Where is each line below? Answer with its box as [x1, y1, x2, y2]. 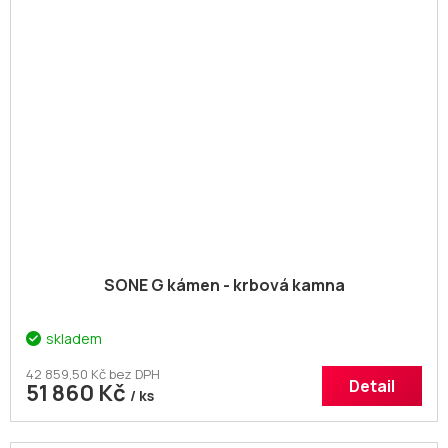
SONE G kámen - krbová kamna [103, 274, 345, 297]
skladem [46, 329, 102, 349]
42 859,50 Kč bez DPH [26, 365, 160, 384]
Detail [349, 375, 395, 398]
